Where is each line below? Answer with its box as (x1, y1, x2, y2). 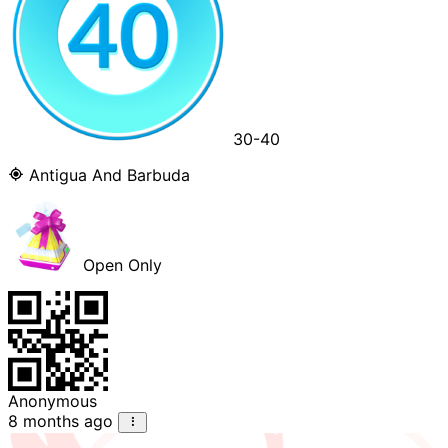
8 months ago (8, 411, 113, 432)
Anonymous (8, 391, 97, 412)
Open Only (78, 255, 162, 276)
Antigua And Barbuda (24, 165, 190, 186)
